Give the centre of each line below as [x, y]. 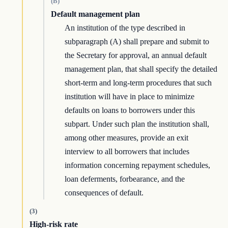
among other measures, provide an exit [127, 138]
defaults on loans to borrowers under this [130, 110]
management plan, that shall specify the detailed [141, 69]
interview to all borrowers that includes [127, 152]
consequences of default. [104, 193]
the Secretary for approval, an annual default [136, 55]
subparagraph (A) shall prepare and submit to [137, 42]
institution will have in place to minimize [130, 97]
